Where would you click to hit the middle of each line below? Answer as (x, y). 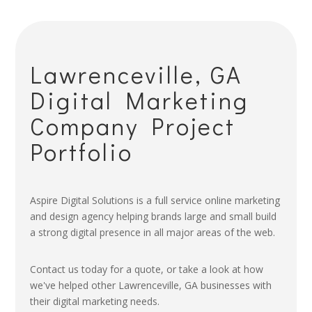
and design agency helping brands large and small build (153, 217)
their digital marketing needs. (94, 302)
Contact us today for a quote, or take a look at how (146, 270)
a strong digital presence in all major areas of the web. (152, 233)
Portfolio (81, 152)
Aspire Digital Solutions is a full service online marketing (155, 201)
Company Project (132, 126)
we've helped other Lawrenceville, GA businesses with (150, 286)
